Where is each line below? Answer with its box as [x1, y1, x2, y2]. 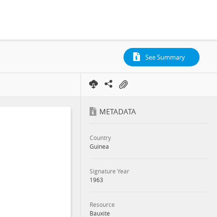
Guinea [89, 142, 109, 150]
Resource [89, 201, 115, 208]
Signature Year [89, 167, 129, 175]
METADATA [99, 107, 136, 116]
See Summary [145, 53, 185, 62]
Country [89, 134, 111, 141]
